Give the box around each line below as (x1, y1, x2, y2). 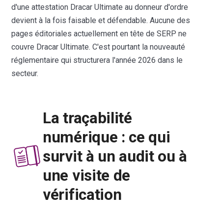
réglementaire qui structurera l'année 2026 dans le (11, 55, 183, 65)
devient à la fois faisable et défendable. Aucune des (11, 15, 191, 25)
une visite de (43, 166, 130, 185)
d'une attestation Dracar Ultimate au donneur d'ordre (11, 2, 189, 12)
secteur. (11, 68, 39, 78)
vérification (43, 185, 122, 204)
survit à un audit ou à (43, 147, 188, 165)
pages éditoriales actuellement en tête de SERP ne (11, 28, 187, 38)
